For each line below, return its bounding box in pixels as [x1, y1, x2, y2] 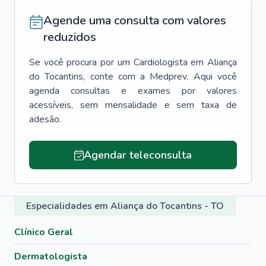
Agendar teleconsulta [83, 148, 192, 162]
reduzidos [43, 29, 96, 45]
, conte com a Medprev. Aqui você [83, 70, 237, 83]
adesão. [29, 113, 61, 126]
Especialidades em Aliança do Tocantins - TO [26, 199, 224, 213]
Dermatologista [14, 250, 87, 263]
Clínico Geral [14, 226, 73, 239]
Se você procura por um [29, 56, 130, 69]
